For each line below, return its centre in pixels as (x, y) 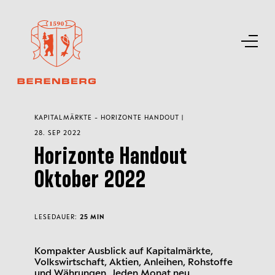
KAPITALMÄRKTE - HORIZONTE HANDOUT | (109, 117)
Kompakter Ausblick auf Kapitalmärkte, (124, 250)
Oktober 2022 (90, 181)
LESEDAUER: (57, 217)
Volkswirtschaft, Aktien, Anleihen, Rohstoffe (134, 261)
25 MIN (92, 217)
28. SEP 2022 (58, 133)
